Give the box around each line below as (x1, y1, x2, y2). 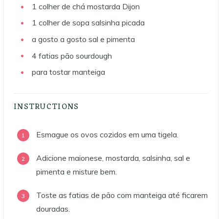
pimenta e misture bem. (36, 167, 117, 177)
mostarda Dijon (87, 1, 140, 11)
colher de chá (39, 1, 85, 11)
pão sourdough (61, 50, 112, 61)
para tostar (32, 67, 70, 77)
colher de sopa (39, 18, 89, 28)
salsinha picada (91, 18, 145, 28)
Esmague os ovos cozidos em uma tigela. (36, 130, 178, 140)
